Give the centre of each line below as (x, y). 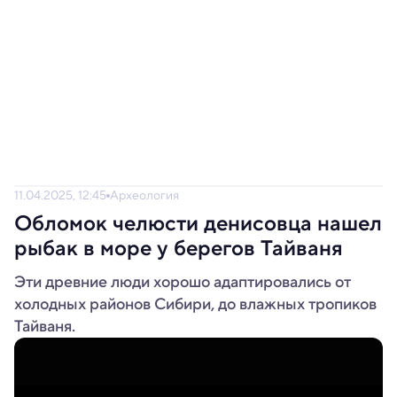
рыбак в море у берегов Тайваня (179, 248)
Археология (144, 195)
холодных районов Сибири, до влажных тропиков (195, 304)
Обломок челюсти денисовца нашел (198, 223)
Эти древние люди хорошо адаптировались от (183, 282)
